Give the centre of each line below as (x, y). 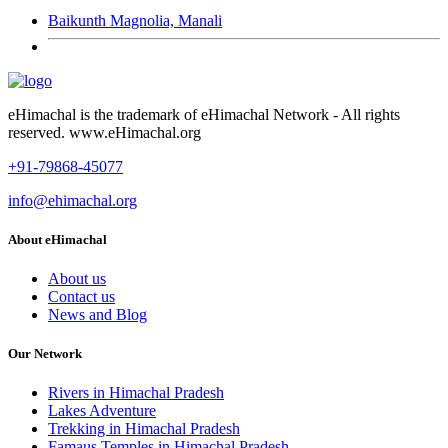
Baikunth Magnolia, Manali (135, 20)
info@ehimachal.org (72, 200)
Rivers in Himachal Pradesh (136, 393)
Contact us (81, 297)
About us (77, 279)
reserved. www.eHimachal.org (104, 132)
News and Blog (97, 315)
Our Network (45, 354)
